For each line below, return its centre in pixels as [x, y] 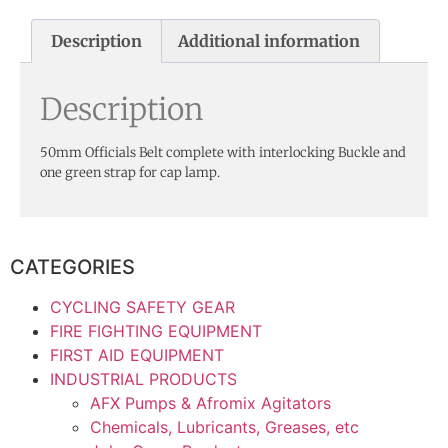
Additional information [268, 41]
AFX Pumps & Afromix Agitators [210, 403]
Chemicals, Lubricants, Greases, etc [224, 427]
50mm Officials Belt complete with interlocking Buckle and [223, 152]
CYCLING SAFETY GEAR [142, 307]
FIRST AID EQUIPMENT [137, 355]
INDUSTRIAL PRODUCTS [143, 379]
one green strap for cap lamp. [130, 172]
